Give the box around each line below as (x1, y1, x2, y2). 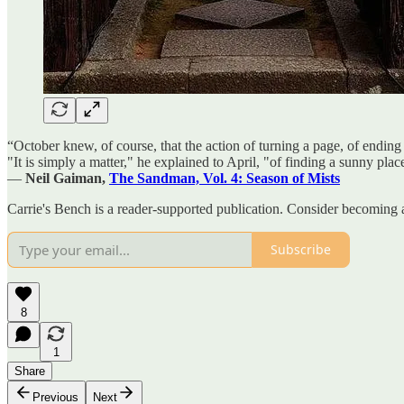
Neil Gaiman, (25, 170, 109, 186)
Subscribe (271, 241, 331, 259)
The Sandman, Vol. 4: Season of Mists (109, 170, 340, 186)
